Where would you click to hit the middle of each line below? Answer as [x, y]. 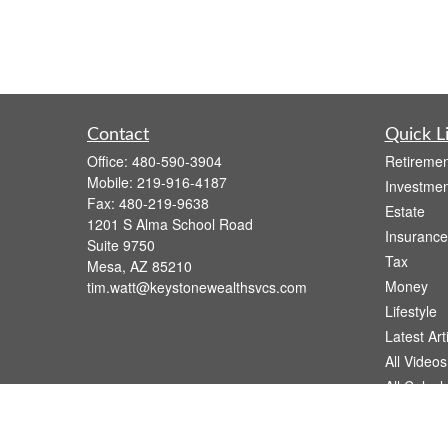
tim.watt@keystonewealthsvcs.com [197, 287]
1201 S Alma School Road [170, 224]
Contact [118, 135]
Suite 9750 [121, 245]
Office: [109, 161]
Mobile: [112, 182]
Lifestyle [410, 311]
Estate [404, 211]
